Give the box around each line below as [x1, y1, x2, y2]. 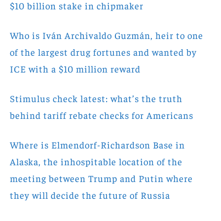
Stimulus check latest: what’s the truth [10, 92, 183, 104]
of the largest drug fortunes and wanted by [10, 45, 197, 58]
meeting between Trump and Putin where [10, 172, 193, 184]
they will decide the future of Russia [10, 188, 170, 201]
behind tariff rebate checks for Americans [10, 109, 193, 121]
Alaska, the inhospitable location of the [10, 155, 183, 167]
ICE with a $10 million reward [10, 62, 141, 74]
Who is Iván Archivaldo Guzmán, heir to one [10, 29, 203, 41]
